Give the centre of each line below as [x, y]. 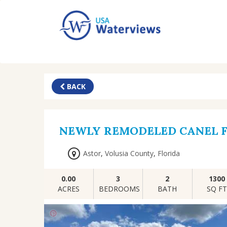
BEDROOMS [119, 188]
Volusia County [129, 153]
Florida [169, 153]
